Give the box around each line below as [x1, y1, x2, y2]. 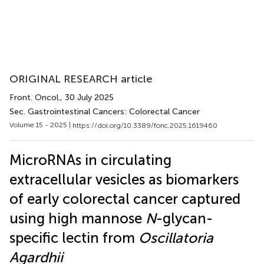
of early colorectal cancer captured [9, 190, 240, 207]
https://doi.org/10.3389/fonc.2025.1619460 [72, 121, 217, 130]
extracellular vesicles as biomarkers [9, 170, 239, 188]
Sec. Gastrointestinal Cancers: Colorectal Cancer [9, 107, 200, 117]
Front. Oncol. [9, 93, 60, 103]
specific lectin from [9, 229, 138, 246]
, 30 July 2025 [60, 93, 114, 103]
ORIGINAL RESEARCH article [9, 72, 153, 85]
